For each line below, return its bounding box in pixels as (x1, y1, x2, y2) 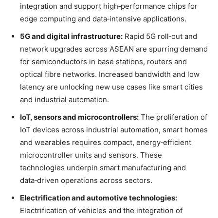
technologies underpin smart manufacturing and (20, 163, 186, 172)
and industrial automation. (20, 94, 109, 104)
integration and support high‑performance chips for (20, 1, 198, 11)
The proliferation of (139, 112, 207, 122)
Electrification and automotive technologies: (20, 193, 177, 202)
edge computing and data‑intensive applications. (20, 14, 186, 23)
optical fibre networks (20, 69, 95, 79)
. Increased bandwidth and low (95, 69, 200, 79)
